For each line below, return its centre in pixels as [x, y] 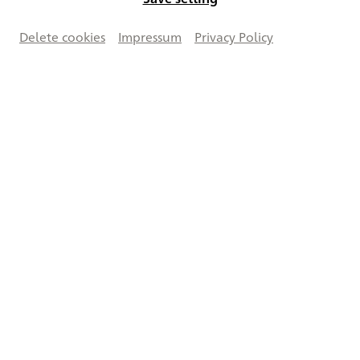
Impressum [150, 37]
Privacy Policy [234, 37]
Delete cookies [62, 37]
